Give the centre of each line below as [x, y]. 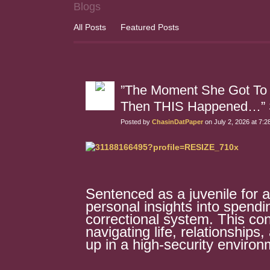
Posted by [136, 122]
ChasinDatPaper [177, 122]
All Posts [90, 27]
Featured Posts [150, 27]
